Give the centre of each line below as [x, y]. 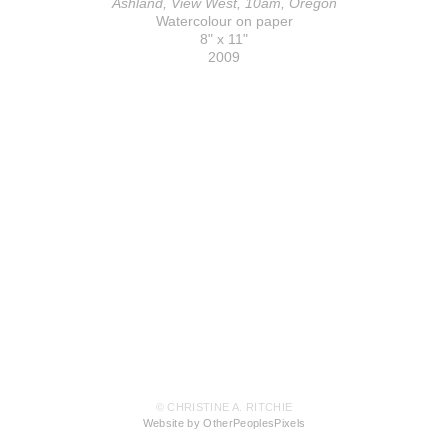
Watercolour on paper [224, 20]
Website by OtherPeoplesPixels [224, 423]
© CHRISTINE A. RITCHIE [224, 407]
